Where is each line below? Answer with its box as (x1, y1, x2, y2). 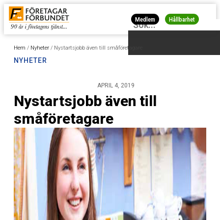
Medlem (135, 16, 155, 24)
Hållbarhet (168, 16, 195, 24)
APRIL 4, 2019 (97, 82, 135, 89)
